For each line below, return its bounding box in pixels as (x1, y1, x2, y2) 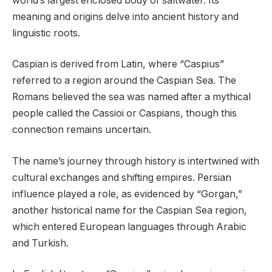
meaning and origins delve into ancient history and (12, 10, 239, 22)
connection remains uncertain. (12, 124, 151, 136)
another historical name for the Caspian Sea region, (12, 204, 247, 216)
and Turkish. (12, 237, 69, 249)
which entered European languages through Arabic (12, 220, 246, 233)
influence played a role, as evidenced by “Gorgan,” (12, 188, 242, 200)
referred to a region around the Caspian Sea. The (12, 75, 236, 87)
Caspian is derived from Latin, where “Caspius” (12, 58, 224, 70)
